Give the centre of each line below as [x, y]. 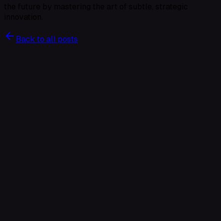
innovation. [23, 17]
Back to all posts [47, 39]
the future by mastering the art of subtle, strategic [96, 7]
